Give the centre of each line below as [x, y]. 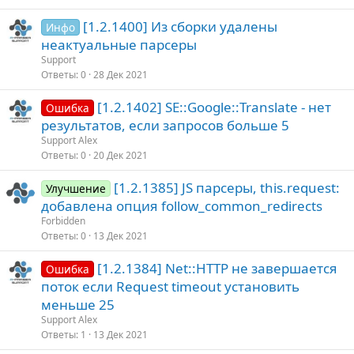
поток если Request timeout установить [170, 286]
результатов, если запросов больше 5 [165, 125]
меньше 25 [78, 305]
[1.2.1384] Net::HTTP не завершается [217, 268]
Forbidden [63, 221]
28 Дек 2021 [121, 75]
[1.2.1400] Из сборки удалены [180, 26]
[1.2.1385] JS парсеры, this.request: [226, 188]
